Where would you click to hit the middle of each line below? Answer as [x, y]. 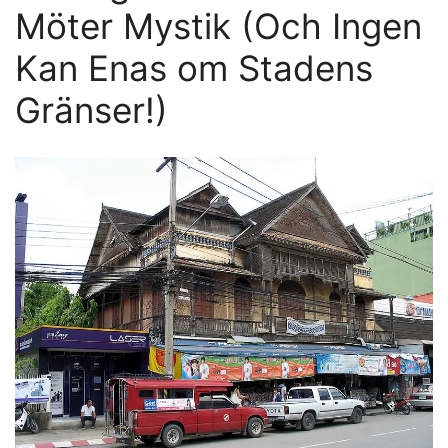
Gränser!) [91, 110]
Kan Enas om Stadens [194, 68]
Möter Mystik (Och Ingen [218, 26]
